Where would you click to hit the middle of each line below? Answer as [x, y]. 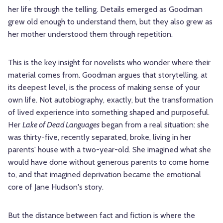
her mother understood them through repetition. [90, 34]
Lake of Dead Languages [61, 125]
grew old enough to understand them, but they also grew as [110, 22]
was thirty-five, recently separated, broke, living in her [100, 137]
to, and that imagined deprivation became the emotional [105, 175]
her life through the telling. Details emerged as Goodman [105, 9]
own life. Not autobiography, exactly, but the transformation [111, 100]
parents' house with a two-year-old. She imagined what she [110, 150]
